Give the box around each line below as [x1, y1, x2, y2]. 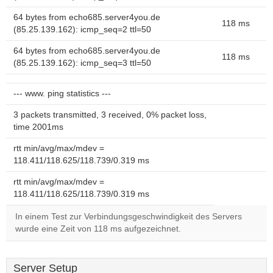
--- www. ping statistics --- [13, 89, 111, 98]
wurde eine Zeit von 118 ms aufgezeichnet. [15, 224, 181, 233]
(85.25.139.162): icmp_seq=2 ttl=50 [13, 25, 151, 34]
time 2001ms [13, 122, 63, 132]
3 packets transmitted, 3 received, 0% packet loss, [13, 110, 207, 119]
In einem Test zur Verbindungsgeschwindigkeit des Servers [15, 212, 242, 221]
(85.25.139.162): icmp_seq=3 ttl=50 [13, 58, 151, 68]
